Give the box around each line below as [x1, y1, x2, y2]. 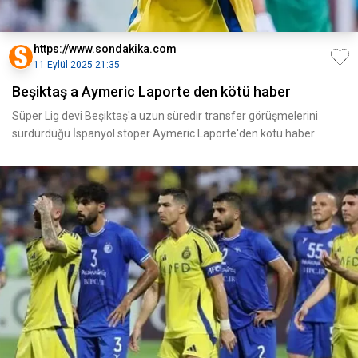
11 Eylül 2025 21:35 [34, 59, 120, 70]
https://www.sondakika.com [34, 42, 177, 55]
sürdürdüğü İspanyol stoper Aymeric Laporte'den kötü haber [12, 127, 315, 140]
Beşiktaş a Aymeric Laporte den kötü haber [12, 83, 291, 100]
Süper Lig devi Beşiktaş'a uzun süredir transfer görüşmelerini [12, 109, 318, 122]
